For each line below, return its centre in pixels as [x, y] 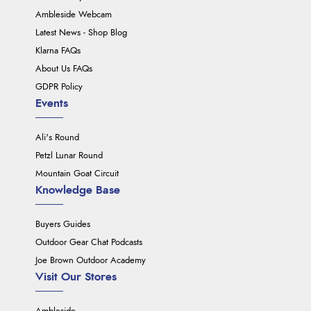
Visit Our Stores [76, 277]
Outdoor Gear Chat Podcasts [89, 243]
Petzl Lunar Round [69, 156]
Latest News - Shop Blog [82, 33]
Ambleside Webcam [74, 15]
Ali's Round [58, 138]
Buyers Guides [63, 225]
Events [52, 104]
